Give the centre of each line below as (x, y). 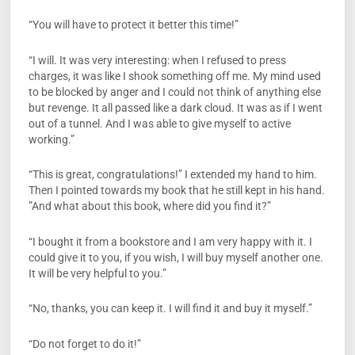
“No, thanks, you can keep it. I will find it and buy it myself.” (170, 309)
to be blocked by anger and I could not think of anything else (174, 92)
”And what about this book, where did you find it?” (149, 206)
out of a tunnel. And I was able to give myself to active (159, 123)
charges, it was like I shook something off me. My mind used (174, 76)
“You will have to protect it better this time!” (133, 25)
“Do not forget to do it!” (84, 344)
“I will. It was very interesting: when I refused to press (157, 60)
